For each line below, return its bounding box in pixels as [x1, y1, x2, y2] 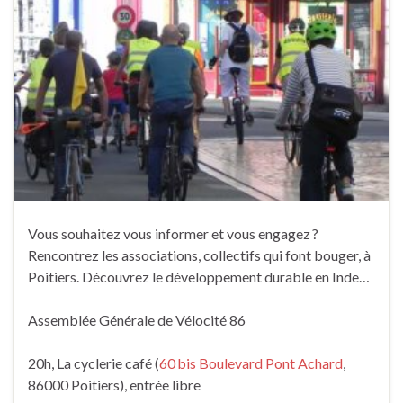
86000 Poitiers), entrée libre [28, 376, 201, 394]
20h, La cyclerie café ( [28, 354, 159, 372]
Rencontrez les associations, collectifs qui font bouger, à [28, 246, 371, 264]
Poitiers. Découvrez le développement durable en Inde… [28, 268, 370, 286]
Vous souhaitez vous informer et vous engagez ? [28, 225, 318, 243]
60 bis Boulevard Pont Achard [159, 354, 343, 372]
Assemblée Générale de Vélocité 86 [28, 311, 246, 329]
